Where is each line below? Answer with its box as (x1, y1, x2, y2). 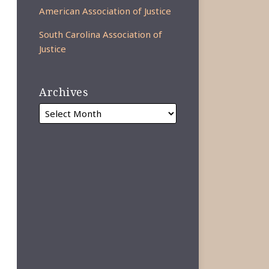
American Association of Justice (39, 5, 172, 17)
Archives (39, 85, 89, 99)
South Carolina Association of (39, 28, 163, 40)
